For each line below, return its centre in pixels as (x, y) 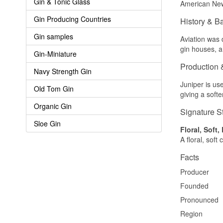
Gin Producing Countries (72, 19)
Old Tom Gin (54, 88)
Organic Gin (53, 106)
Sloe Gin (47, 123)
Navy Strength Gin (63, 71)
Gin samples (54, 36)
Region (191, 213)
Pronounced (199, 199)
